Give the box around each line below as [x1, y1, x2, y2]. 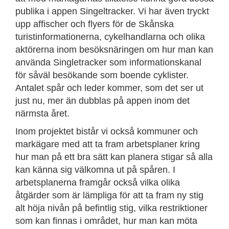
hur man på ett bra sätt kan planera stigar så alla [15, 152, 213, 162]
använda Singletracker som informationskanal [15, 57, 201, 67]
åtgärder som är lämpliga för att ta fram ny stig [15, 190, 203, 200]
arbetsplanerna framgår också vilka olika [15, 177, 180, 188]
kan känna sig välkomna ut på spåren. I [15, 165, 175, 175]
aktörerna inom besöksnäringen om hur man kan [15, 44, 213, 55]
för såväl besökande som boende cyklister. [15, 70, 189, 80]
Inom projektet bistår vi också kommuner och [15, 126, 198, 136]
